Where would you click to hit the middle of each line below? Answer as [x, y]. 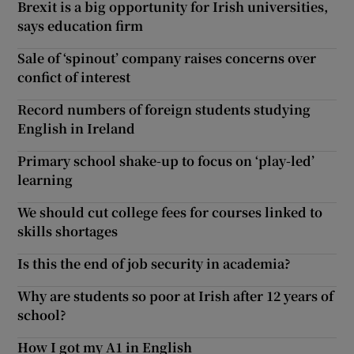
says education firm [81, 25]
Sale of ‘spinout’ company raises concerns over [167, 58]
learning [45, 179]
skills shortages [68, 231]
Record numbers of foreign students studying [164, 109]
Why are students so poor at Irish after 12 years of [176, 296]
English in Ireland [77, 128]
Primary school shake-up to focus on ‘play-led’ [166, 160]
